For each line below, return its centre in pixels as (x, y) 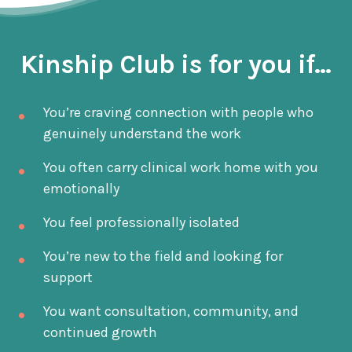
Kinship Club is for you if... (176, 65)
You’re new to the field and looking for (163, 257)
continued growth (100, 333)
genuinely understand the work (142, 134)
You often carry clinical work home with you (180, 168)
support (68, 278)
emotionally (81, 189)
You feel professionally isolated (141, 223)
